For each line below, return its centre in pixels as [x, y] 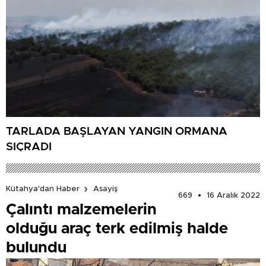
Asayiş [105, 189]
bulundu [36, 247]
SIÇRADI [29, 147]
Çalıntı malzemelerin [81, 209]
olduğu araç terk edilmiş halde [117, 228]
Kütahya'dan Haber [43, 189]
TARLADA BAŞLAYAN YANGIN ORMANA [117, 132]
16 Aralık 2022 [233, 195]
